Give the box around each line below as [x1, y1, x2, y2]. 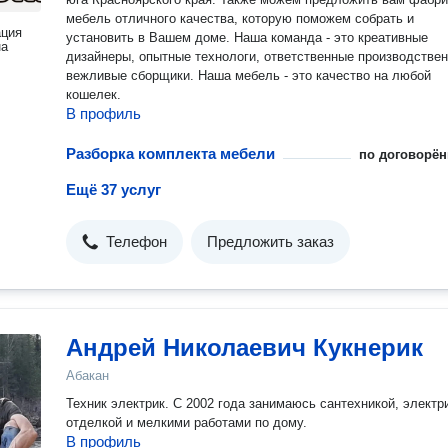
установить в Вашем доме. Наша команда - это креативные [66, 30, 428, 45]
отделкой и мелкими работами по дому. [66, 415, 307, 430]
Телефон [106, 233, 167, 250]
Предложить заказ [207, 233, 334, 250]
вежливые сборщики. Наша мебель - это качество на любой [66, 68, 431, 83]
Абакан [66, 368, 109, 383]
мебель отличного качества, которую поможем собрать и [66, 11, 414, 26]
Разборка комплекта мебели [66, 145, 275, 162]
